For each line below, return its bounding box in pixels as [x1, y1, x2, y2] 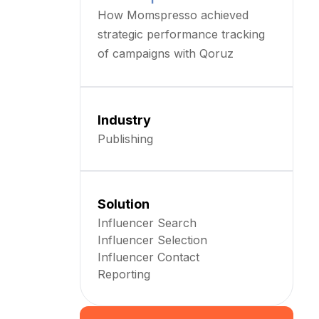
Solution [98, 197, 150, 211]
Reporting [98, 267, 150, 281]
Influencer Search [98, 216, 197, 230]
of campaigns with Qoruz [98, 46, 234, 61]
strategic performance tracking [98, 27, 265, 41]
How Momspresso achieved [98, 8, 249, 22]
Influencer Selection [98, 233, 207, 247]
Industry [98, 113, 151, 127]
